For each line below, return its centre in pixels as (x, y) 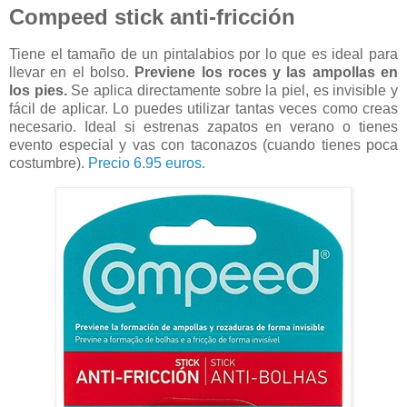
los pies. (38, 90)
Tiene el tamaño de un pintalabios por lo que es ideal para (203, 54)
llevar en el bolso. (72, 72)
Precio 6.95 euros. (149, 163)
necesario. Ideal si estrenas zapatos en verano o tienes (203, 126)
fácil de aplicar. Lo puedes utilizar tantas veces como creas (203, 108)
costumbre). (49, 163)
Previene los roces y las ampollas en (267, 72)
